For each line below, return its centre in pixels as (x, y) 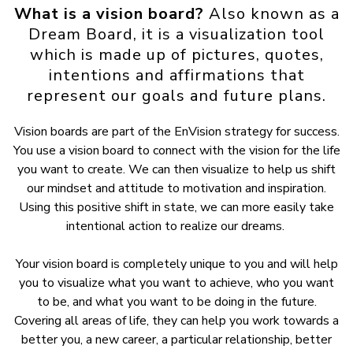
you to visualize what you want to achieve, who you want (176, 283)
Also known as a (271, 14)
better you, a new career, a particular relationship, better (176, 340)
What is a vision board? (109, 14)
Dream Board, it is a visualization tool (176, 34)
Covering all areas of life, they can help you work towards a (176, 321)
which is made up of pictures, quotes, (176, 55)
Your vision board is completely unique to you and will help (176, 264)
